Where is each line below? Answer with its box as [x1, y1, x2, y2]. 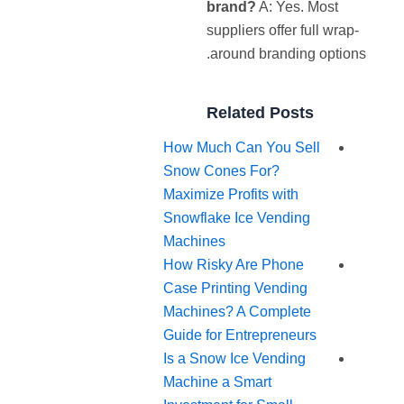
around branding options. [210, 45, 367, 61]
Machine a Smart [163, 374, 272, 390]
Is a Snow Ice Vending [163, 351, 307, 367]
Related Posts [207, 102, 315, 122]
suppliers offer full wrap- [207, 22, 360, 38]
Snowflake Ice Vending [163, 210, 311, 226]
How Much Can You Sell [163, 140, 321, 156]
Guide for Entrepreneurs [163, 327, 317, 344]
